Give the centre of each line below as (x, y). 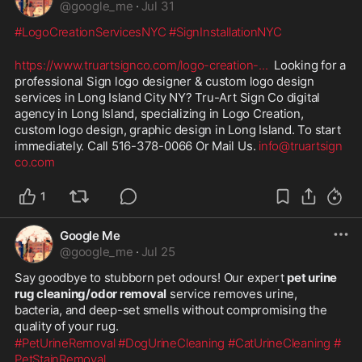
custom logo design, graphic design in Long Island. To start (178, 129)
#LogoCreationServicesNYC (90, 32)
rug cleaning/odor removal (91, 293)
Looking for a (307, 65)
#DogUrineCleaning (172, 343)
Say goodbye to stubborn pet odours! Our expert (151, 277)
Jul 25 (158, 251)
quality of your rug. (67, 326)
